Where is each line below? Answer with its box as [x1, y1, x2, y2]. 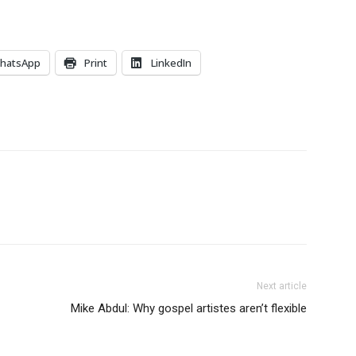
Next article [257, 281, 307, 292]
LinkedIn [151, 56, 192, 70]
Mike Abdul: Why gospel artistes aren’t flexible [71, 301, 307, 315]
